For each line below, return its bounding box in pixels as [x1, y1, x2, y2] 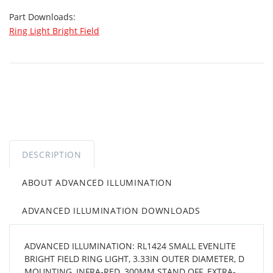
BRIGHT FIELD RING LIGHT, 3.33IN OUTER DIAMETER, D [24, 252, 244, 264]
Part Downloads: [9, 10, 78, 23]
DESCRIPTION [22, 148, 82, 160]
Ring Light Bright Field [9, 24, 99, 37]
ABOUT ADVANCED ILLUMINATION [22, 176, 172, 188]
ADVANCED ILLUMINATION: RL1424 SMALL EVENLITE [24, 239, 236, 252]
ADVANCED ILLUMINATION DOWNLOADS [22, 204, 200, 216]
